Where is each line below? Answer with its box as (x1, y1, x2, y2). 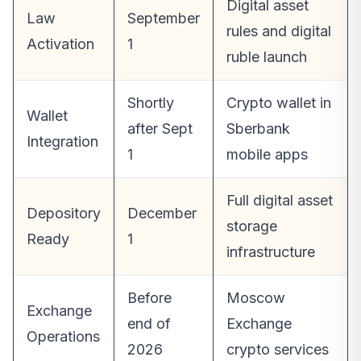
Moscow (226, 289, 285, 307)
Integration (27, 133, 98, 151)
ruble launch (226, 48, 307, 66)
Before (127, 289, 172, 307)
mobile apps (226, 146, 308, 164)
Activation (27, 35, 94, 53)
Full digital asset (226, 192, 333, 210)
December (127, 205, 197, 222)
